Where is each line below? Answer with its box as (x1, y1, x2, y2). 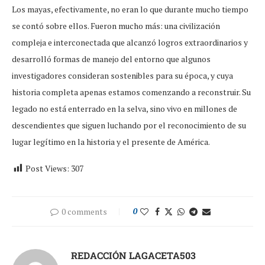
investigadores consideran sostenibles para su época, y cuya (12, 69, 233, 81)
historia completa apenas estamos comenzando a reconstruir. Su (12, 86, 251, 98)
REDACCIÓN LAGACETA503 (71, 248, 196, 261)
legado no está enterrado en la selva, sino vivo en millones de (12, 102, 237, 114)
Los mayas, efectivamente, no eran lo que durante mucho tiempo (12, 3, 248, 15)
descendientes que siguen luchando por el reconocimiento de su (12, 119, 246, 131)
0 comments (61, 205, 107, 217)
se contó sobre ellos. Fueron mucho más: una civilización (12, 20, 220, 31)
